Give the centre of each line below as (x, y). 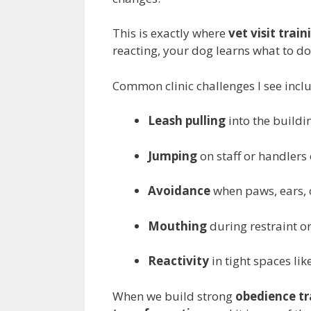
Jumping (173, 155)
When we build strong (174, 296)
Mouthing (177, 226)
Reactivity (178, 261)
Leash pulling (187, 121)
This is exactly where (170, 33)
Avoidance (179, 191)
